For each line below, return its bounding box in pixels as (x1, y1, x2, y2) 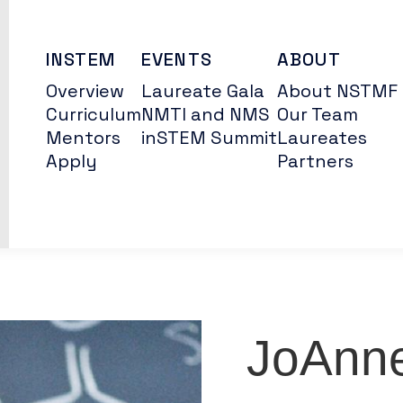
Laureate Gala (140, 79, 264, 103)
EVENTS (140, 48, 212, 71)
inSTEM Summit (140, 126, 277, 149)
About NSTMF (276, 79, 398, 103)
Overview (45, 79, 124, 103)
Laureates (276, 126, 367, 149)
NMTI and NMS (140, 103, 270, 126)
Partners (276, 149, 354, 173)
